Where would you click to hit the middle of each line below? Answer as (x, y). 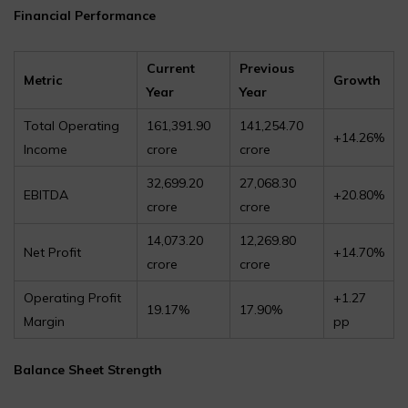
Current (171, 69)
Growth (357, 81)
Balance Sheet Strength (88, 370)
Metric (43, 81)
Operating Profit (72, 298)
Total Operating (71, 126)
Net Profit (52, 253)
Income (46, 150)
